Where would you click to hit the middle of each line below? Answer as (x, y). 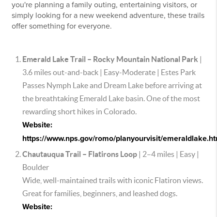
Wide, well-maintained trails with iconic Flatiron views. (113, 180)
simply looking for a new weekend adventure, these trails (108, 15)
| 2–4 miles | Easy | (168, 154)
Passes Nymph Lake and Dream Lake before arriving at (112, 85)
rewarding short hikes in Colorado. (79, 111)
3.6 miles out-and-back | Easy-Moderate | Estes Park (109, 72)
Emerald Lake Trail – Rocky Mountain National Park (110, 59)
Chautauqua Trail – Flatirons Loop (80, 154)
